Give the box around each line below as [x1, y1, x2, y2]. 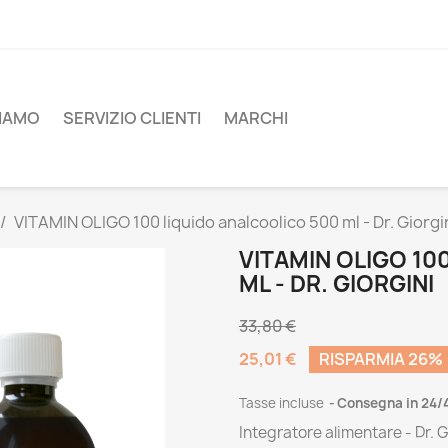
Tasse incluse [239, 393, 327, 412]
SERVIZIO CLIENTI [63, 107, 201, 130]
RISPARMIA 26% [319, 347, 443, 370]
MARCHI [224, 107, 288, 130]
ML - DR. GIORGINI [239, 268, 434, 299]
